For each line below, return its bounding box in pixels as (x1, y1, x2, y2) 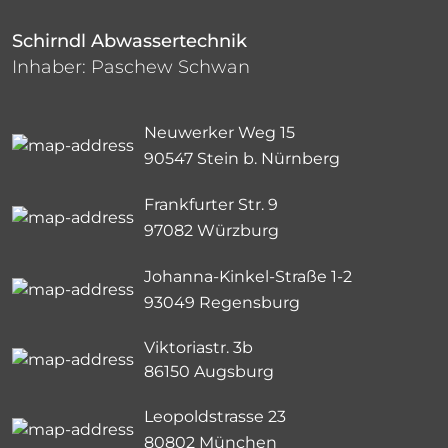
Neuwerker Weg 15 (144, 123, 295, 143)
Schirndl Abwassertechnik (12, 30, 247, 53)
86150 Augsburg (144, 362, 274, 382)
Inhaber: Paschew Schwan (12, 56, 250, 79)
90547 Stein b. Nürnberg (144, 149, 340, 169)
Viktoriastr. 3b (144, 338, 253, 358)
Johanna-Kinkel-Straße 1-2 (144, 267, 352, 287)
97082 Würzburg (144, 221, 279, 241)
